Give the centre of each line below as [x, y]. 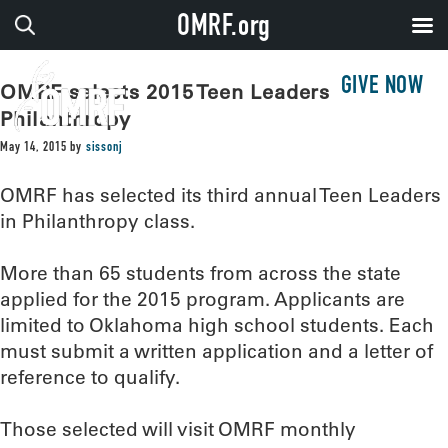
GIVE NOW [382, 87]
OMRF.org [224, 29]
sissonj [104, 148]
